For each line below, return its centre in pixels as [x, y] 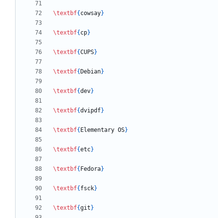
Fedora [91, 169]
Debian [91, 72]
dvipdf [91, 111]
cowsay [91, 13]
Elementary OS [102, 130]
